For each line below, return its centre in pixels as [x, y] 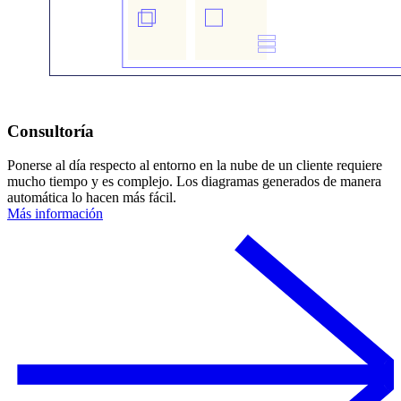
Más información [55, 214]
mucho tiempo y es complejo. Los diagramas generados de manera [194, 182]
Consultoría [51, 131]
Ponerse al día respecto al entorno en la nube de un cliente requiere [195, 166]
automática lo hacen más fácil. [92, 198]
